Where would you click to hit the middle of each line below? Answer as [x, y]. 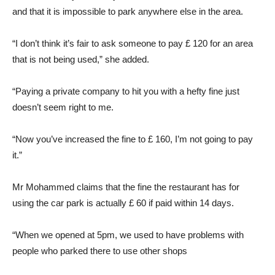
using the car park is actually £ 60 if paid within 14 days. [123, 203]
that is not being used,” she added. [81, 59]
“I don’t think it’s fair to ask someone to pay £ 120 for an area [133, 43]
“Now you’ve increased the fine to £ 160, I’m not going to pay [133, 139]
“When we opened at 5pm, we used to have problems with [128, 234]
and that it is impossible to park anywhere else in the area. [128, 11]
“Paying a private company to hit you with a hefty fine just [126, 91]
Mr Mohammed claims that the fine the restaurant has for [126, 187]
